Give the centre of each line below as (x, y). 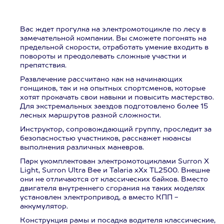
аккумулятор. (44, 206)
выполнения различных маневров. (82, 147)
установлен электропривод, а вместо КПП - (99, 197)
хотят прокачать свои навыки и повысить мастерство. (117, 97)
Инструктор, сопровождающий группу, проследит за (116, 129)
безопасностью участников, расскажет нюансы (105, 138)
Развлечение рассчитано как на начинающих (101, 79)
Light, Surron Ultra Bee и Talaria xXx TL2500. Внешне (115, 170)
